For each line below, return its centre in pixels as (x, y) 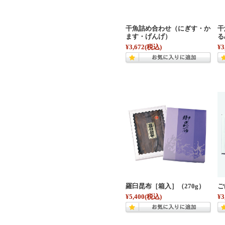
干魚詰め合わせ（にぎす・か (168, 28)
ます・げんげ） (148, 36)
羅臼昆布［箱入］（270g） (165, 186)
